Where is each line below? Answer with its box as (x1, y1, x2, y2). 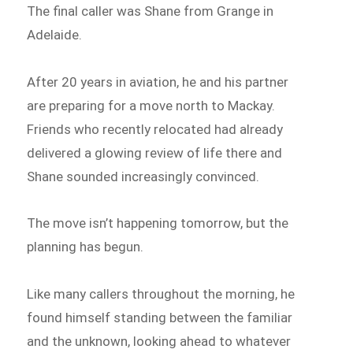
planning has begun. (27, 239, 144, 255)
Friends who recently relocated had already (27, 121, 284, 137)
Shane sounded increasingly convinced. (27, 168, 260, 184)
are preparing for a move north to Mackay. (27, 97, 276, 113)
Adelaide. (27, 26, 83, 43)
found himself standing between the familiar (27, 310, 293, 326)
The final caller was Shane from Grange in (27, 2, 274, 19)
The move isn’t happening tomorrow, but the (27, 215, 289, 232)
